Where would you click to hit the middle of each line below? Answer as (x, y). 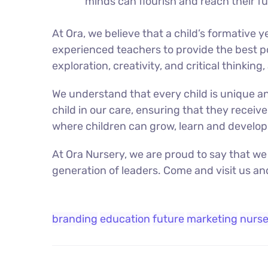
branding (75, 219)
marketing (212, 219)
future (168, 219)
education (125, 219)
